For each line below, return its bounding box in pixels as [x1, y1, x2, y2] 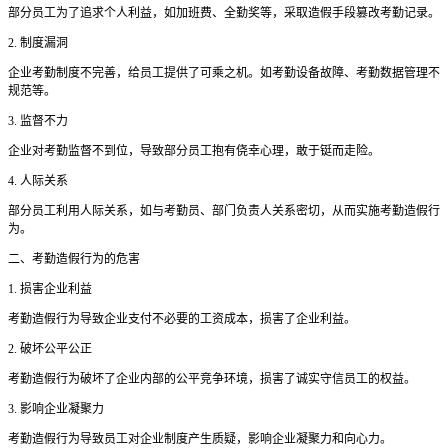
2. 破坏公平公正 [8, 342, 92, 357]
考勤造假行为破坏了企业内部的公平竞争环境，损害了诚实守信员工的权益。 [8, 372, 416, 387]
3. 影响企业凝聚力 [8, 402, 104, 417]
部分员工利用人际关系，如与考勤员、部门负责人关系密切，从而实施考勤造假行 [8, 204, 440, 219]
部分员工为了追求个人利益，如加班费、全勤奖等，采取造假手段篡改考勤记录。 [8, 6, 440, 21]
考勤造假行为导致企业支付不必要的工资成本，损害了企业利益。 [8, 312, 356, 327]
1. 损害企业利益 [8, 282, 92, 297]
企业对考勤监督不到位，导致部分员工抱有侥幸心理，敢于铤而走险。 [8, 144, 380, 159]
